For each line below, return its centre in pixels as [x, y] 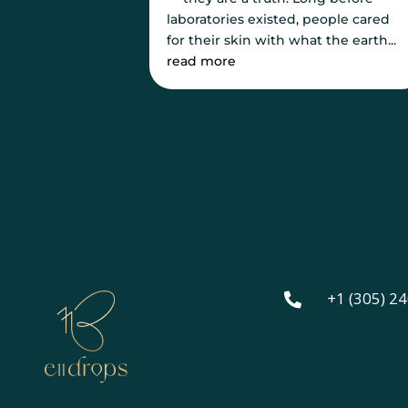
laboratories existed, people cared [279, 19]
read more [202, 61]
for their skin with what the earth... [282, 40]
